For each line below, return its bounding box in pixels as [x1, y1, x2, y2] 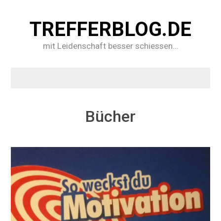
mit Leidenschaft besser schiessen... [42, 41, 179, 51]
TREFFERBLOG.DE [30, 18, 191, 41]
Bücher [85, 107, 136, 126]
